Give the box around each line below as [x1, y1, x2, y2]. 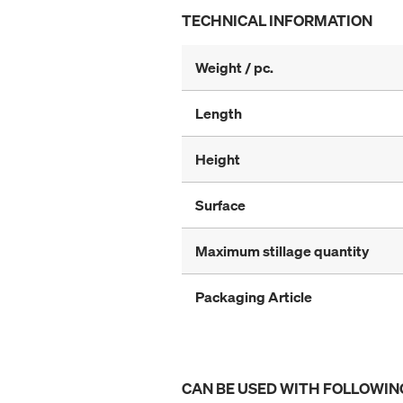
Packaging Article [195, 286, 312, 307]
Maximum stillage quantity [195, 240, 369, 261]
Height [195, 148, 240, 169]
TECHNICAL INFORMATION [182, 9, 372, 31]
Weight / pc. [195, 57, 273, 77]
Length [195, 103, 242, 123]
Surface [195, 194, 246, 215]
